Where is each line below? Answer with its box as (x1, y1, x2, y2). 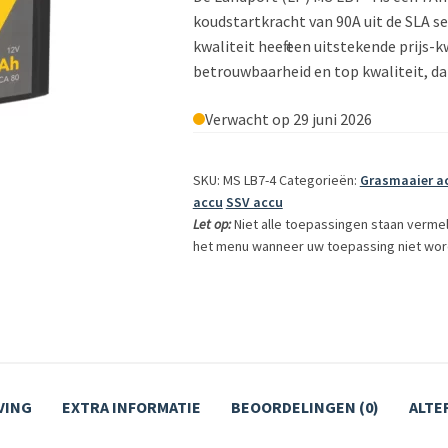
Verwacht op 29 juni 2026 (204, 108, 372, 129)
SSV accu (225, 192, 283, 211)
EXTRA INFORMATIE (62, 397, 201, 418)
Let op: (192, 214, 234, 233)
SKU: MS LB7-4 (192, 170, 276, 189)
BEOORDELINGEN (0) (231, 397, 379, 418)
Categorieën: (275, 170, 360, 189)
